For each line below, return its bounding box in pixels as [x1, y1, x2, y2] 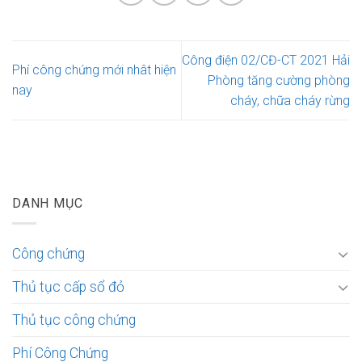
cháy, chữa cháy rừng [230, 92, 350, 108]
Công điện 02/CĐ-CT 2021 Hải [182, 52, 350, 68]
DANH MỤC [12, 196, 83, 212]
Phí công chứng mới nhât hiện [12, 62, 176, 78]
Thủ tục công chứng [12, 311, 136, 328]
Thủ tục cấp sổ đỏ [12, 278, 124, 295]
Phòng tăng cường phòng [208, 72, 350, 88]
